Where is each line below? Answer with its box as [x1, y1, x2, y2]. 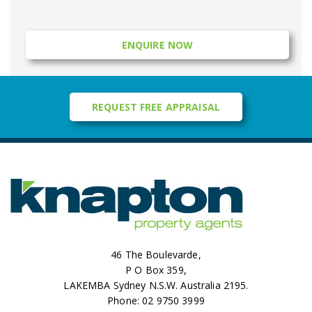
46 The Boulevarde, [111, 248, 201, 261]
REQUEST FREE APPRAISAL [91, 100, 221, 114]
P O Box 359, [125, 263, 187, 276]
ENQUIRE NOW [121, 38, 194, 52]
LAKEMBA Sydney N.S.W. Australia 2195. [63, 279, 249, 292]
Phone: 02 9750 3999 [107, 294, 205, 307]
